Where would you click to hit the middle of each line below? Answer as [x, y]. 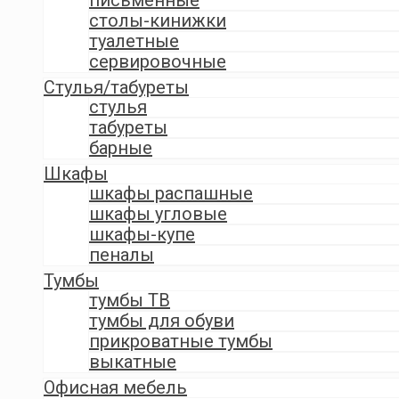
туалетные [134, 41]
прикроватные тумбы [181, 341]
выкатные [133, 361]
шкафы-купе [142, 234]
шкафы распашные [171, 193]
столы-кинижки [158, 20]
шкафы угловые [158, 213]
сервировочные [158, 61]
